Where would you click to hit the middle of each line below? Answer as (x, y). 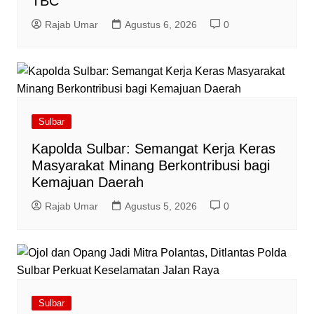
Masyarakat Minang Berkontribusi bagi (150, 166)
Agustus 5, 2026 (161, 206)
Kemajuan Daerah (87, 183)
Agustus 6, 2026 (161, 25)
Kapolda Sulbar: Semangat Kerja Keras (153, 149)
